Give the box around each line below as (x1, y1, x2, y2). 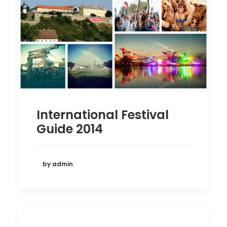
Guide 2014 (36, 121, 103, 138)
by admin (43, 159, 73, 168)
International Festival (36, 106, 169, 124)
